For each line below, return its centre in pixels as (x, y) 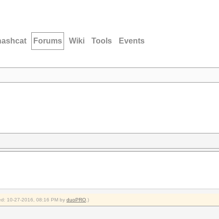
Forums (48, 41)
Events (132, 41)
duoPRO (76, 200)
